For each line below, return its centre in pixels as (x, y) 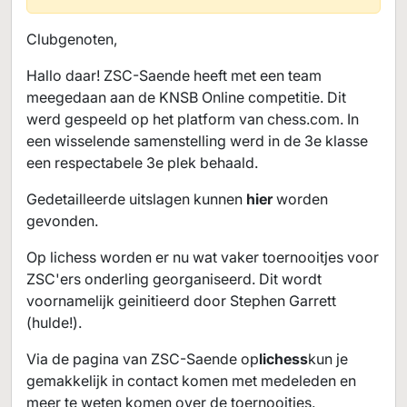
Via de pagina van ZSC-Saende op (143, 359)
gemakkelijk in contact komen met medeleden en (191, 381)
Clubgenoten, (72, 39)
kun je (328, 359)
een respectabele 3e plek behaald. (142, 163)
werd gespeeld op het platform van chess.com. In (193, 119)
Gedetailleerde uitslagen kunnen (136, 199)
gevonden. (62, 221)
